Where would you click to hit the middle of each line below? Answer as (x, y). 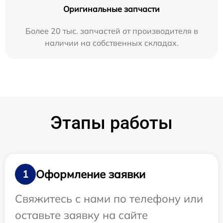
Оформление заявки (91, 174)
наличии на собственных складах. (111, 43)
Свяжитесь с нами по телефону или (109, 199)
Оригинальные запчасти (111, 9)
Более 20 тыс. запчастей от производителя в (111, 31)
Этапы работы (111, 123)
